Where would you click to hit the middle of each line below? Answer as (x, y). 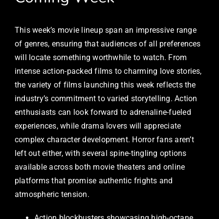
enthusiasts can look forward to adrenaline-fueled (103, 112)
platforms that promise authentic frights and (94, 181)
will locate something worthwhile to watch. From (101, 58)
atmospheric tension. (52, 195)
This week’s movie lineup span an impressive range (106, 30)
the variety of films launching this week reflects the (105, 85)
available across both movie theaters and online (100, 167)
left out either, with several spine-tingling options (101, 153)
